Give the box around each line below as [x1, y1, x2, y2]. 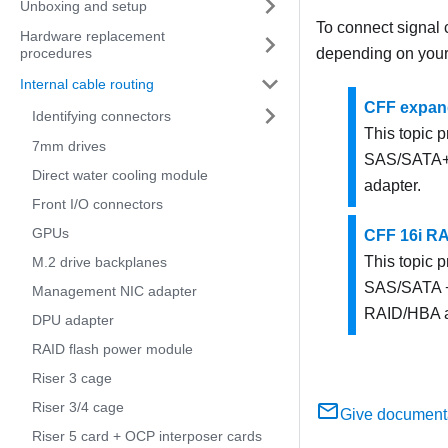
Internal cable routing [20, 75, 154, 92]
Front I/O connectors [32, 196, 163, 212]
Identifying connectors [32, 107, 171, 124]
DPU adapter [32, 312, 114, 328]
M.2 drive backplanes [32, 254, 167, 270]
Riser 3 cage [32, 370, 112, 386]
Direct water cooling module [32, 167, 208, 183]
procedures [20, 45, 92, 61]
